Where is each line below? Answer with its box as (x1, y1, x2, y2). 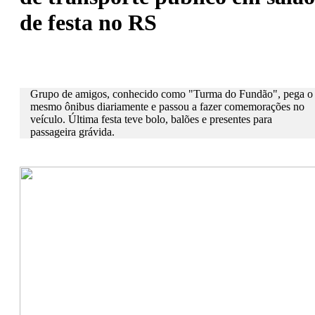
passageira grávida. (30, 125, 115, 138)
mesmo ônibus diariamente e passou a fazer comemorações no (30, 100, 304, 112)
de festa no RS (20, 10, 157, 36)
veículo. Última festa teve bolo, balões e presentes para (30, 112, 272, 125)
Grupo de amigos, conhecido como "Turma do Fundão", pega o (30, 87, 313, 100)
